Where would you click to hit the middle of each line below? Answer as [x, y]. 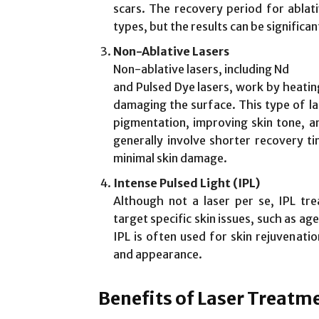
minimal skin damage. [170, 158]
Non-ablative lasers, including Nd [201, 69]
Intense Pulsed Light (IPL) [187, 183]
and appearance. [158, 254]
